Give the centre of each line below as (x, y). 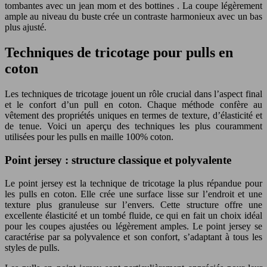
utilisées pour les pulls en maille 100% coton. (89, 137)
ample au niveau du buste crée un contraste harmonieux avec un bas (133, 17)
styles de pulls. (32, 247)
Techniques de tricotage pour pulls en (119, 53)
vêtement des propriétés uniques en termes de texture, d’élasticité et (133, 116)
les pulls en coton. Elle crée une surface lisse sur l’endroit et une (133, 194)
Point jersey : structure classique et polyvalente (118, 160)
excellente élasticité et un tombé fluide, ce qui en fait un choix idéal (133, 215)
